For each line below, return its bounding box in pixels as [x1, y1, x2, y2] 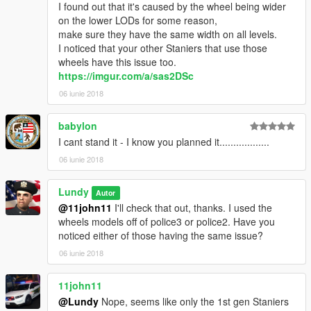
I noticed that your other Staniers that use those [58, 41, 267, 56]
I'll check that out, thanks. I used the [112, 201, 272, 215]
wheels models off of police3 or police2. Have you [58, 215, 275, 229]
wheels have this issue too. [58, 55, 176, 69]
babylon [58, 119, 97, 133]
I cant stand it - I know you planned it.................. [58, 135, 269, 149]
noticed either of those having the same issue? [58, 228, 263, 243]
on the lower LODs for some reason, [58, 13, 217, 28]
